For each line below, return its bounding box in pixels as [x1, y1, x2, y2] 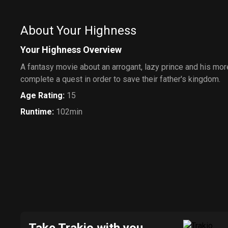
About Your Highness [20, 23, 136, 38]
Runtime [20, 107, 52, 117]
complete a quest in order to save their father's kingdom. [20, 74, 220, 84]
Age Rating [20, 91, 63, 100]
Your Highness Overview [20, 44, 122, 55]
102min [56, 107, 82, 117]
